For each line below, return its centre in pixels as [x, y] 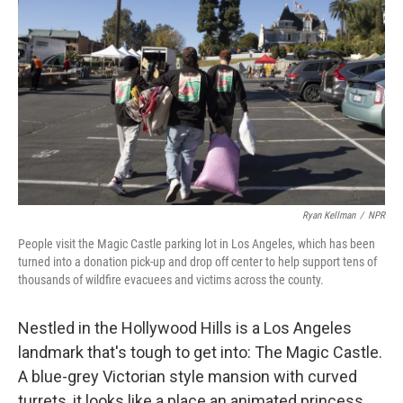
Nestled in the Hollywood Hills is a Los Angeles [185, 328]
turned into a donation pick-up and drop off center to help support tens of [197, 262]
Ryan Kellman [329, 215]
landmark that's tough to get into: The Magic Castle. [200, 352]
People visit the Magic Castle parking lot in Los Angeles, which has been [197, 244]
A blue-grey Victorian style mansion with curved [188, 376]
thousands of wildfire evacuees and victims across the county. [171, 280]
